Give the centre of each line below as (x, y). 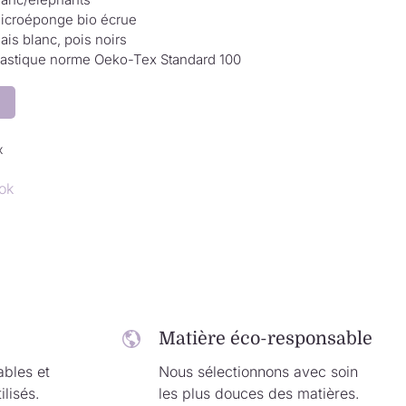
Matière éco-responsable (266, 339)
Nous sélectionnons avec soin (259, 372)
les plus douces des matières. (260, 394)
